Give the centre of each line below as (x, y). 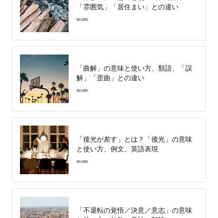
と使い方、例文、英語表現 (117, 148)
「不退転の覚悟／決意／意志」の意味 (134, 210)
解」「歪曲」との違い (110, 77)
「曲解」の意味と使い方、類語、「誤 (134, 68)
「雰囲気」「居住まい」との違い (127, 6)
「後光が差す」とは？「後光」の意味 (134, 139)
